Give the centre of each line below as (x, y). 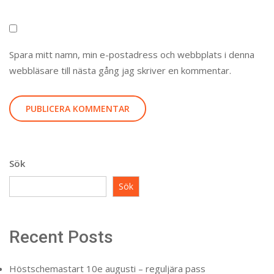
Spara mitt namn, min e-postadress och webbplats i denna (132, 54)
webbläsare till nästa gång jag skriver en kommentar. (120, 70)
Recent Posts (61, 237)
